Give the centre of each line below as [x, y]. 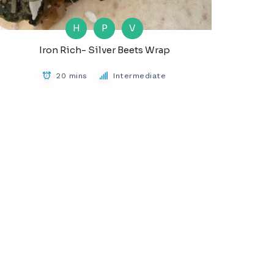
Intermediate [140, 75]
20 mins [72, 75]
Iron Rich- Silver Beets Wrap [104, 50]
